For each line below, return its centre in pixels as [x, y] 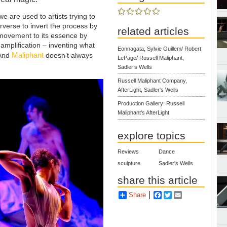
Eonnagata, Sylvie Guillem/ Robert [160, 48]
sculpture [129, 163]
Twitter [182, 195]
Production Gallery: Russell [151, 103]
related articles [154, 31]
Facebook [176, 195]
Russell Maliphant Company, [153, 80]
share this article [158, 180]
